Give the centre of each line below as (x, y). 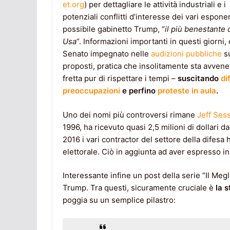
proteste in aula (187, 91)
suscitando (199, 79)
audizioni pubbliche (186, 54)
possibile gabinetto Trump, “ (114, 29)
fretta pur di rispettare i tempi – (120, 79)
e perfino (139, 91)
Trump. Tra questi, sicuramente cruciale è (139, 188)
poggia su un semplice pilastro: (119, 200)
